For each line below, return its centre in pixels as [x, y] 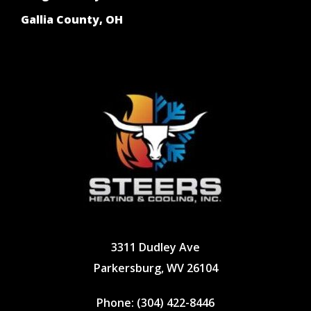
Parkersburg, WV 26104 [155, 268]
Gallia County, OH [72, 20]
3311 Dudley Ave [155, 247]
